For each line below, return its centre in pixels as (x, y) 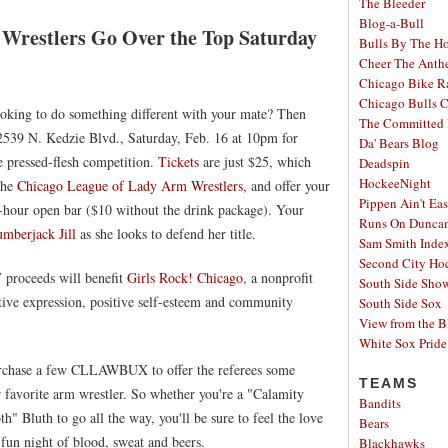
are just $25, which (255, 161)
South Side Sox (400, 303)
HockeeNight (395, 183)
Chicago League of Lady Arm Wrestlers (130, 185)
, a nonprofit (278, 277)
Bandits (380, 403)
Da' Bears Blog (399, 143)
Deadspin (384, 163)
